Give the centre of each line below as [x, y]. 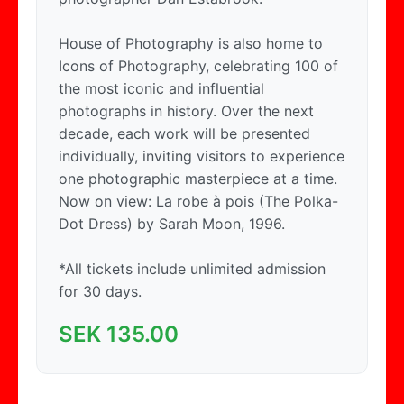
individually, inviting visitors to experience [202, 156]
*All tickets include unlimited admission [192, 269]
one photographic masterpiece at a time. [198, 179]
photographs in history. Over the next [186, 111]
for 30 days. [100, 292]
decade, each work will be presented [184, 134]
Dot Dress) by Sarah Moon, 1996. [172, 224]
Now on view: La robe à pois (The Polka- [198, 202]
